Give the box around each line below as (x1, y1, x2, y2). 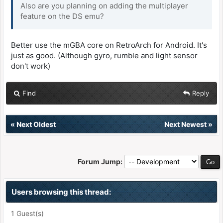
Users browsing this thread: (11, 187, 111, 197)
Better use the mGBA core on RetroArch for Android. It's (11, 40, 207, 50)
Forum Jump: (78, 157, 122, 166)
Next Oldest (16, 120, 56, 128)
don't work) (11, 61, 50, 71)
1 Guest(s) (11, 209, 44, 218)
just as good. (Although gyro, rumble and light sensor (11, 51, 198, 60)
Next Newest (164, 120, 207, 128)
